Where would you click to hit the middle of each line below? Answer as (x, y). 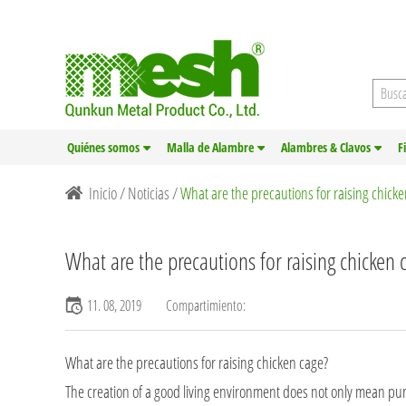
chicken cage (290, 362)
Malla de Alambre (210, 147)
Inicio (103, 193)
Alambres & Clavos (326, 147)
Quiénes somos (103, 147)
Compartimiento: (206, 305)
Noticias (149, 193)
